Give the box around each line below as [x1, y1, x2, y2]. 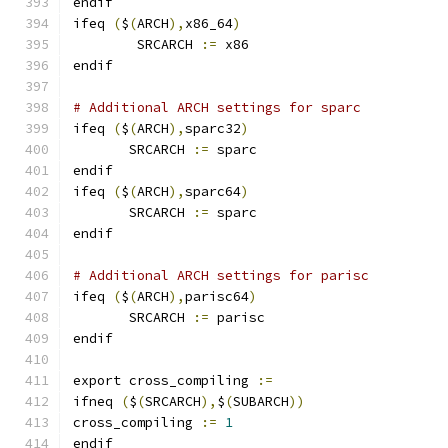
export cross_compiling [73, 372, 257, 389]
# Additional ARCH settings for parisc [73, 267, 369, 284]
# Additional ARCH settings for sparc [73, 99, 361, 116]
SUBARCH [233, 393, 289, 410]
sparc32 [185, 120, 241, 137]
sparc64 [185, 183, 241, 200]
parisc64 [185, 288, 249, 305]
